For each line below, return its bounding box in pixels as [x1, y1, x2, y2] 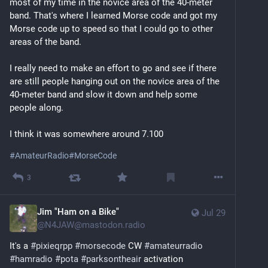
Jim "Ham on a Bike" [37, 206, 119, 217]
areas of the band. [10, 36, 81, 48]
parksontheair [86, 253, 141, 264]
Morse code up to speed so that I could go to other [10, 23, 213, 35]
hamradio [15, 253, 53, 264]
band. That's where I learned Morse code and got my [10, 10, 217, 22]
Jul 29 [202, 207, 226, 218]
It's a [10, 240, 31, 251]
